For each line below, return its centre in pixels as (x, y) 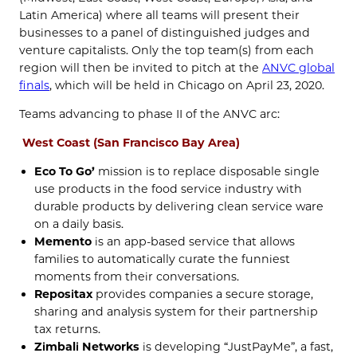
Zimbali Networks (87, 347)
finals (34, 85)
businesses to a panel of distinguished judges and (165, 32)
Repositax (64, 294)
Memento (63, 242)
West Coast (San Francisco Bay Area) (131, 143)
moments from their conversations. (137, 277)
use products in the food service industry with (169, 189)
